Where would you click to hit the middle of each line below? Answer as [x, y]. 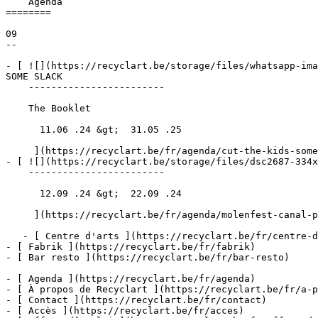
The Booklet [17, 108]
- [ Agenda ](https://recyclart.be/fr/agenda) [131, 279]
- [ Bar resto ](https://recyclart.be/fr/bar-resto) [148, 257]
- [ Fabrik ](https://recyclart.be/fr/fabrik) [131, 247]
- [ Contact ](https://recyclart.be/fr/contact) [136, 300]
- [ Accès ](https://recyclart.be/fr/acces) [125, 311]
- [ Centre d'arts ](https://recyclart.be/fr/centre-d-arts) [14, 236]
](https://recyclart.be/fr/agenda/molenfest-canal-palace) [20, 215]
